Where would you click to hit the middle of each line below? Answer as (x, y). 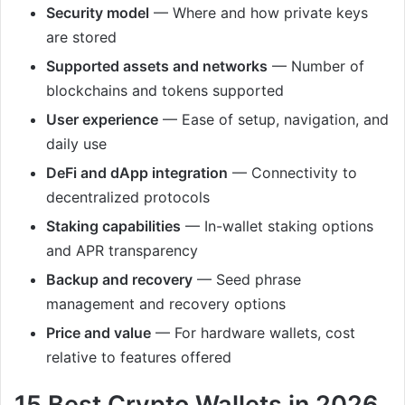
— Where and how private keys (259, 12)
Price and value (99, 332)
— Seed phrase (247, 279)
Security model (98, 12)
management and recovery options (166, 303)
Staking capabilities (113, 226)
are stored (81, 37)
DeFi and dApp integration (137, 172)
